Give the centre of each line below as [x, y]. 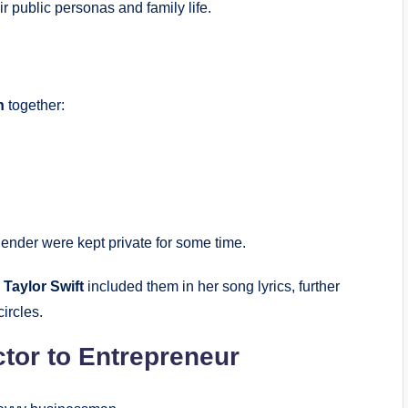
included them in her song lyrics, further [212, 286]
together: [35, 105]
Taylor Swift [44, 286]
